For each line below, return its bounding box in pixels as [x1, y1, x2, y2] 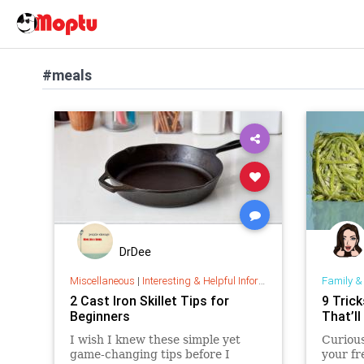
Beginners [69, 307, 130, 324]
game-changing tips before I [69, 347, 230, 361]
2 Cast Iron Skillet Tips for [69, 292, 229, 309]
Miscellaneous [69, 273, 135, 288]
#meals [42, 66, 92, 84]
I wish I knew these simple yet [69, 332, 240, 346]
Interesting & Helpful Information [141, 273, 258, 288]
